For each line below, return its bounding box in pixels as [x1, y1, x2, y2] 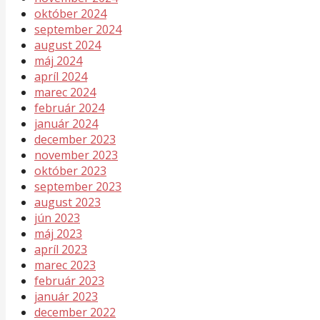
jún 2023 [34, 209, 80, 226]
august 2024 [34, 36, 101, 53]
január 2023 [34, 288, 98, 304]
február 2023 [34, 272, 104, 289]
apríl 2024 [34, 68, 87, 84]
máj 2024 [34, 52, 82, 69]
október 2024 [34, 5, 106, 21]
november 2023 [34, 146, 118, 163]
